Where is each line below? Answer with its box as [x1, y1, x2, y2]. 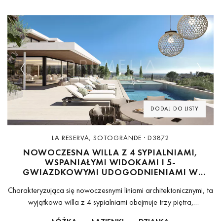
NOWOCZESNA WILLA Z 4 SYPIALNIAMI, [23, 147, 198, 158]
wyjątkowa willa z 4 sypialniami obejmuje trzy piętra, [28, 197, 193, 208]
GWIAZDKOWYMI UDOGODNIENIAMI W [23, 166, 198, 178]
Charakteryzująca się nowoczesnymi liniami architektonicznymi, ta [8, 185, 213, 196]
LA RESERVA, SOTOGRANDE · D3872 [52, 133, 169, 142]
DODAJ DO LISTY [150, 104, 199, 112]
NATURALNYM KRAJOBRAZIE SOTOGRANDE [16, 176, 205, 188]
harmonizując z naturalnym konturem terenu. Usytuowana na [16, 209, 205, 220]
